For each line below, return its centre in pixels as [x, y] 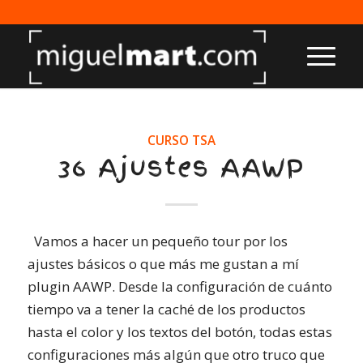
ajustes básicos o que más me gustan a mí [163, 264]
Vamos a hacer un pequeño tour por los [157, 241]
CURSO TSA [181, 140]
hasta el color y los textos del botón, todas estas [179, 332]
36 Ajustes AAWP [181, 167]
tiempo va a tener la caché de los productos [166, 310]
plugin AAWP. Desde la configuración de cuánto [179, 287]
